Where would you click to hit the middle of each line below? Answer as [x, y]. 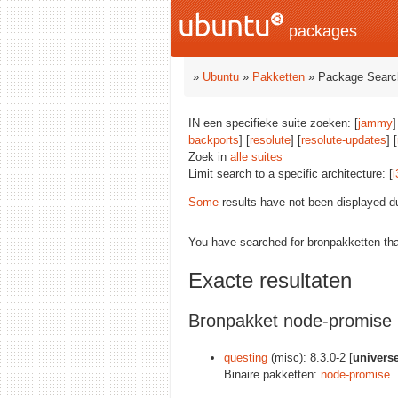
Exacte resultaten [270, 280]
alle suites [256, 157]
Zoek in [209, 157]
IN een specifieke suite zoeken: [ [273, 123]
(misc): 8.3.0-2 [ [310, 357]
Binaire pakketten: [272, 374]
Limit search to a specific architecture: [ [291, 174]
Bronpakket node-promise [290, 320]
